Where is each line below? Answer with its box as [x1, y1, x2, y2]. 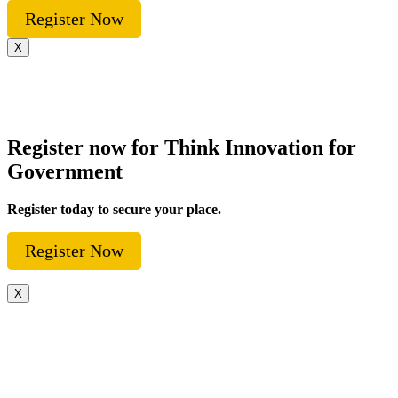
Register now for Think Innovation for [7, 136, 356, 160]
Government [7, 160, 123, 184]
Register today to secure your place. [7, 202, 221, 218]
